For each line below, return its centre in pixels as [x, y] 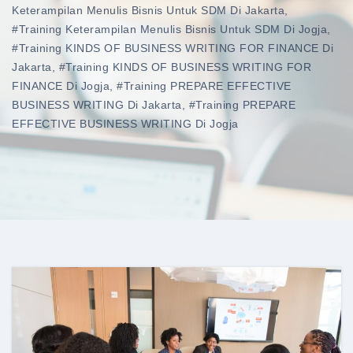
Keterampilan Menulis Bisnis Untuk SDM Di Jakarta [148, 10]
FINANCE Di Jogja [61, 85]
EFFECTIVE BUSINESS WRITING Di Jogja [125, 123]
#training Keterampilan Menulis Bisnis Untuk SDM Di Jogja [169, 29]
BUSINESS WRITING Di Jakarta [97, 104]
